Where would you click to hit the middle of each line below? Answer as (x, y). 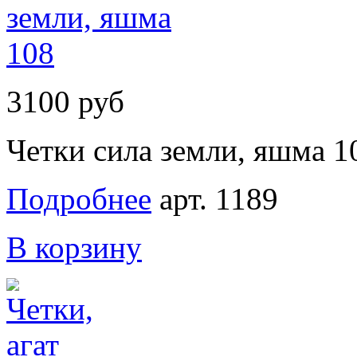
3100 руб (65, 101)
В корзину (74, 247)
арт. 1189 (219, 198)
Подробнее (79, 198)
